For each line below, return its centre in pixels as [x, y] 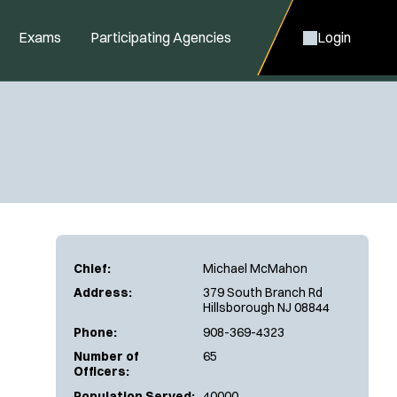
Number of [106, 356]
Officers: [101, 371]
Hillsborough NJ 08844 [266, 307]
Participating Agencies [161, 37]
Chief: [92, 268]
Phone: [95, 332]
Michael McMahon [255, 268]
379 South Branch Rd [263, 292]
